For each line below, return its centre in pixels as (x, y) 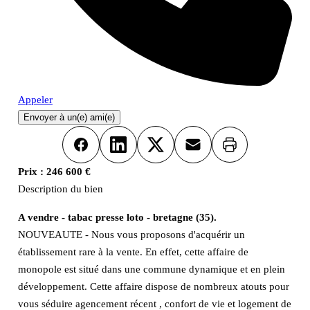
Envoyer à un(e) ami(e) (69, 118)
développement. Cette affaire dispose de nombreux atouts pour (153, 286)
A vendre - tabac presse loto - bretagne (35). (117, 217)
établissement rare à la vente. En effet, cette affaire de (133, 252)
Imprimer (246, 149)
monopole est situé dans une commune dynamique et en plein (151, 269)
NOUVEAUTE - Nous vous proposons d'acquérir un (131, 234)
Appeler (35, 100)
